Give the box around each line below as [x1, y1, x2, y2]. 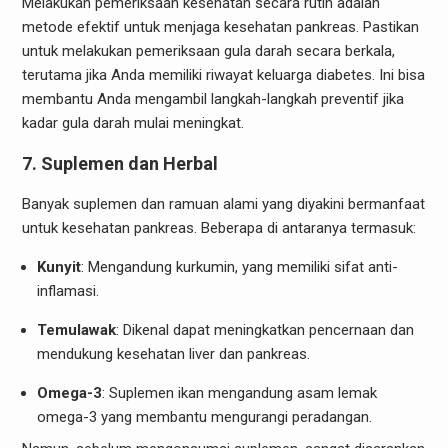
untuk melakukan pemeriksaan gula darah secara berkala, [21, 42, 395, 60]
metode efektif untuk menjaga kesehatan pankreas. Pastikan [21, 18, 419, 36]
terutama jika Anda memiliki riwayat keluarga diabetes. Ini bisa [21, 66, 425, 84]
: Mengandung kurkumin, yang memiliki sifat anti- [80, 258, 398, 276]
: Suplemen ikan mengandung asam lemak [101, 384, 377, 402]
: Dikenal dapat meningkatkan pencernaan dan [115, 321, 414, 339]
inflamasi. [36, 282, 99, 300]
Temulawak [36, 321, 116, 339]
